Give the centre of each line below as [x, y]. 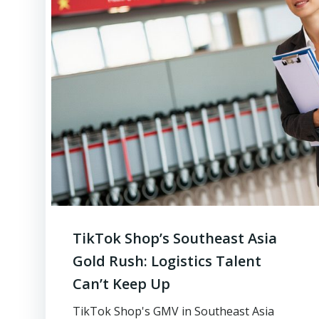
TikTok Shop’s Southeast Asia [175, 238]
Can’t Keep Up [121, 284]
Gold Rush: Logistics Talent [167, 261]
